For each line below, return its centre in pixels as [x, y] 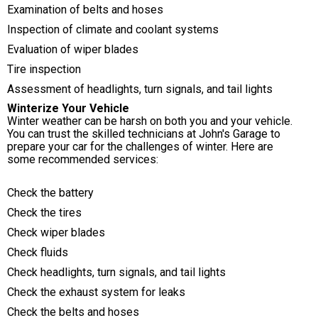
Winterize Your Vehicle [68, 109]
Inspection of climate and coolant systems [113, 29]
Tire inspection [44, 69]
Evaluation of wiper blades [73, 49]
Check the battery [50, 193]
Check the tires [44, 213]
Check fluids [38, 253]
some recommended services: [83, 160]
